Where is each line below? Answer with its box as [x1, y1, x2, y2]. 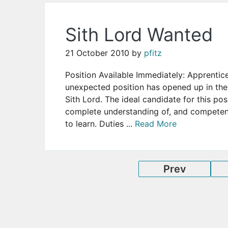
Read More [135, 119, 177, 129]
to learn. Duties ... [65, 119, 135, 129]
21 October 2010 [65, 47, 129, 58]
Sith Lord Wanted [65, 23, 213, 46]
